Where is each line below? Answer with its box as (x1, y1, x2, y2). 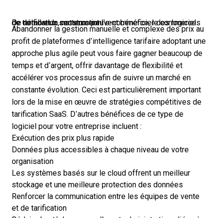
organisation (12, 157, 54, 166)
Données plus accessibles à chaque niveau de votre (12, 145, 189, 154)
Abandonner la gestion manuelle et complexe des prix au (12, 25, 204, 34)
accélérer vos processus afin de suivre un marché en (12, 73, 191, 82)
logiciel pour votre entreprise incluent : (12, 122, 142, 131)
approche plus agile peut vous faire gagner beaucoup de (12, 49, 202, 58)
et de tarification (12, 204, 67, 213)
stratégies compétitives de (109, 98, 201, 107)
